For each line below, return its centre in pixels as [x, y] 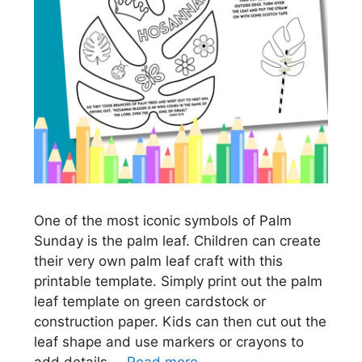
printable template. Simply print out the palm [178, 281]
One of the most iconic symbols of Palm [163, 221]
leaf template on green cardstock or [150, 301]
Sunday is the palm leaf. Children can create [177, 241]
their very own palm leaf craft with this [158, 261]
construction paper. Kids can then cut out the [180, 322]
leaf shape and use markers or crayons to [169, 342]
